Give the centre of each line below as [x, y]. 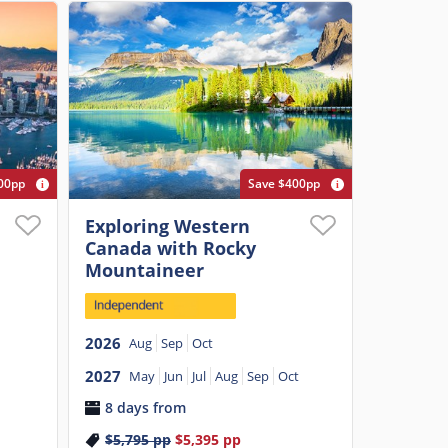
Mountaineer [144, 269]
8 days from [145, 408]
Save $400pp [284, 183]
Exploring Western [167, 225]
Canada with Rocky [170, 247]
